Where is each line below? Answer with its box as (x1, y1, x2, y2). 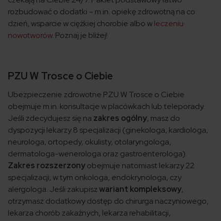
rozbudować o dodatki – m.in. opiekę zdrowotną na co (8, 6, 195, 17)
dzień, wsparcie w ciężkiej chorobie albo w (8, 18, 154, 29)
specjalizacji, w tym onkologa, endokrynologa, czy (8, 172, 182, 183)
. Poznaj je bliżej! (52, 30, 108, 41)
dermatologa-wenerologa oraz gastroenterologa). (8, 148, 187, 159)
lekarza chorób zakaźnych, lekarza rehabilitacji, (8, 208, 171, 219)
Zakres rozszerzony (8, 160, 85, 171)
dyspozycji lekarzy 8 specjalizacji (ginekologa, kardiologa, (8, 125, 208, 136)
